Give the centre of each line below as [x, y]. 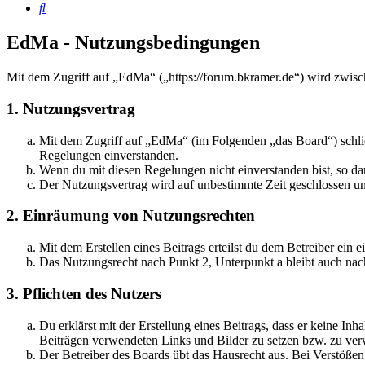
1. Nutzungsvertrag [71, 109]
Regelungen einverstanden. [109, 155]
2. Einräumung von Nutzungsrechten [131, 216]
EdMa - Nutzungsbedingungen [133, 43]
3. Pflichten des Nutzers [84, 293]
